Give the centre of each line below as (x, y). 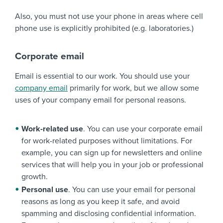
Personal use (45, 190)
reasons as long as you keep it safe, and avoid (101, 202)
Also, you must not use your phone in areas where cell (109, 16)
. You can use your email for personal (132, 190)
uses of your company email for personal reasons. (101, 100)
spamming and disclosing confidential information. (109, 214)
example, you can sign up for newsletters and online (112, 153)
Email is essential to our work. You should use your (102, 76)
